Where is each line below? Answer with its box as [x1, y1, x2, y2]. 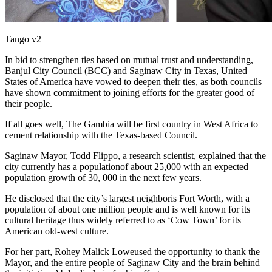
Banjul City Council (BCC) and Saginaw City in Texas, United [5, 65, 247, 76]
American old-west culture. [5, 225, 109, 236]
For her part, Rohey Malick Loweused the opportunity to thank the [5, 246, 260, 257]
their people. [5, 98, 52, 109]
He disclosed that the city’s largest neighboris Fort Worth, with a [5, 192, 250, 203]
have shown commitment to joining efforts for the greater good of [5, 87, 254, 98]
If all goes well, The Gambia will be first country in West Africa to [5, 118, 258, 129]
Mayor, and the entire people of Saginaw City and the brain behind [5, 257, 260, 268]
